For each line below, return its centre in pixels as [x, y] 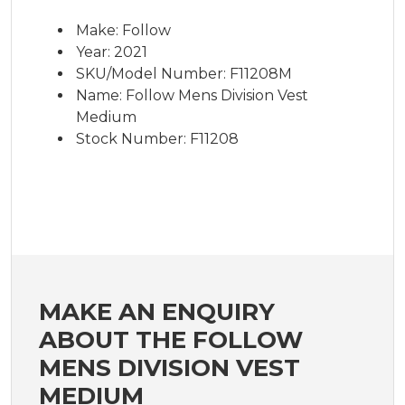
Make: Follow [123, 30]
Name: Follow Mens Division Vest [192, 95]
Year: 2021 [112, 52]
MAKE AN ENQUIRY [157, 311]
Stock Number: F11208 [157, 138]
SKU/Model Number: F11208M [184, 73]
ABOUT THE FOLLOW [171, 339]
